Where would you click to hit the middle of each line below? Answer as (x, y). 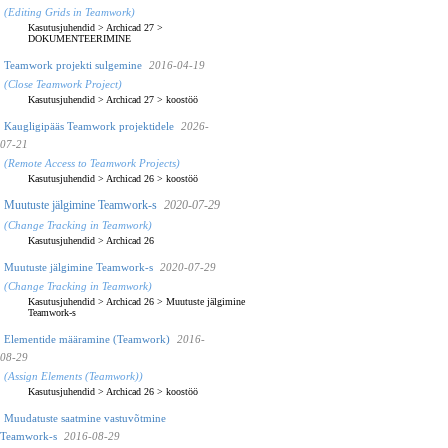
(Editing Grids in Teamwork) (69, 11)
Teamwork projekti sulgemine (73, 64)
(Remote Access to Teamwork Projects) (92, 162)
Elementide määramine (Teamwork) (87, 338)
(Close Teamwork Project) (63, 83)
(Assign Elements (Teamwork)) (73, 375)
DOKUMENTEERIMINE (79, 38)
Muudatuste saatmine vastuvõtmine (85, 417)
